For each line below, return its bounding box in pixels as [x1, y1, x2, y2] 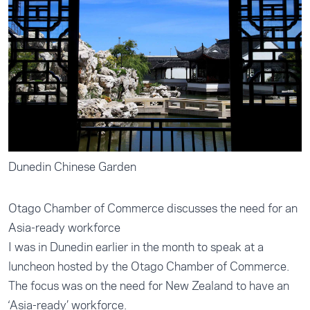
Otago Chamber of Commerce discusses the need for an [8, 199, 298, 217]
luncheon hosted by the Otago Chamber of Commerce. [8, 257, 289, 275]
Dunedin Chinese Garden [8, 158, 136, 175]
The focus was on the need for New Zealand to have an [8, 277, 289, 294]
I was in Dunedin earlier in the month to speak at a [8, 238, 264, 255]
